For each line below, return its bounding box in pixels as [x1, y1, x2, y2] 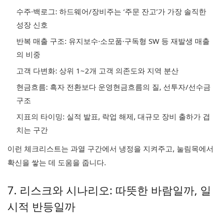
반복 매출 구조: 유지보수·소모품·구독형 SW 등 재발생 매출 [16, 36, 210, 46]
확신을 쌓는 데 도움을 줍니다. [7, 157, 106, 167]
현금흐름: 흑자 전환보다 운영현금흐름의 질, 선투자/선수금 [16, 82, 211, 92]
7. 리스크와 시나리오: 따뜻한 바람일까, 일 [7, 183, 211, 197]
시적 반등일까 [7, 199, 75, 214]
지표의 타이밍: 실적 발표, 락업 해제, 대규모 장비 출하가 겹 [16, 111, 210, 121]
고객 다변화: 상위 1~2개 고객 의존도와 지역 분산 [16, 66, 179, 75]
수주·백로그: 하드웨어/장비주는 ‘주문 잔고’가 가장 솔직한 [16, 6, 206, 16]
